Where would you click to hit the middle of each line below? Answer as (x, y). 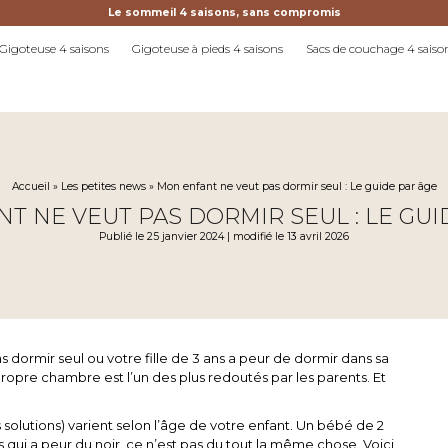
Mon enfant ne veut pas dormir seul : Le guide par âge (296, 187)
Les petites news (103, 187)
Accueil (30, 187)
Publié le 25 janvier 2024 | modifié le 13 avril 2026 (224, 236)
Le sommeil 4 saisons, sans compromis (224, 12)
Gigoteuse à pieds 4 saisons (208, 49)
